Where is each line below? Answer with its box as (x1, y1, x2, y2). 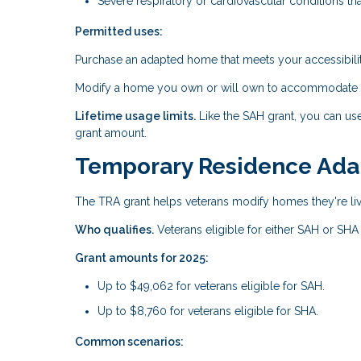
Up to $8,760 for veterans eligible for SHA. (98, 305, 318, 318)
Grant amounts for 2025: (75, 251, 209, 264)
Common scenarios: (75, 335, 184, 349)
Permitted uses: (75, 24, 163, 38)
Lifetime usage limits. (75, 109, 196, 122)
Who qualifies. (75, 222, 154, 236)
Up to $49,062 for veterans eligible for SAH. (98, 279, 325, 293)
